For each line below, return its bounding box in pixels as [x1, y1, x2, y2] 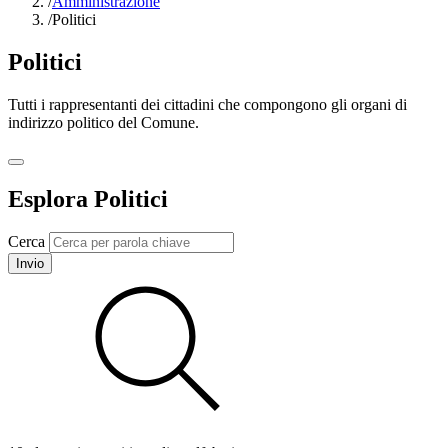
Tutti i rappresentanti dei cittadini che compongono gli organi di [8, 95, 407, 113]
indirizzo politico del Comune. [8, 113, 199, 131]
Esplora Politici [8, 185, 168, 212]
